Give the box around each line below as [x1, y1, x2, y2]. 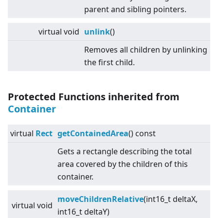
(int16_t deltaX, [144, 194, 198, 205]
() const [128, 128, 156, 139]
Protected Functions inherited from [8, 90, 180, 104]
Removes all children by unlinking [84, 44, 207, 55]
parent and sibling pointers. [84, 4, 186, 15]
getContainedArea [57, 128, 128, 139]
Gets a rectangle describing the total [57, 146, 192, 157]
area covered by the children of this [57, 159, 188, 170]
